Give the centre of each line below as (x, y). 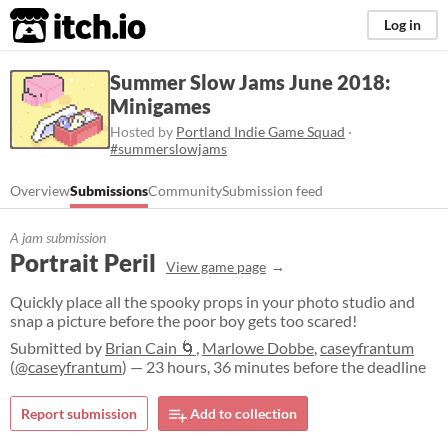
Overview (40, 190)
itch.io (53, 26)
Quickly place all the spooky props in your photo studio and (212, 301)
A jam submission (58, 237)
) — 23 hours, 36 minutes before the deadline (274, 366)
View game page (216, 266)
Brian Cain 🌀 (150, 347)
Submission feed (272, 190)
